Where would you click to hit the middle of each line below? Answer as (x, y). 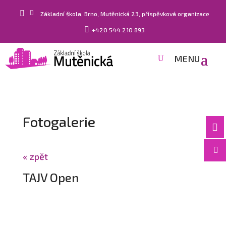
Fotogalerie (59, 121)
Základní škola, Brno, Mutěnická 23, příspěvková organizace (125, 14)
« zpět (35, 156)
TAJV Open (50, 177)
